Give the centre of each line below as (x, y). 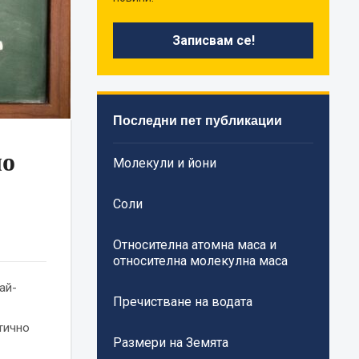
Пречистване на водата (183, 302)
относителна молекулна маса (201, 261)
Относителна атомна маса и (195, 245)
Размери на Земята (171, 343)
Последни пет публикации (198, 121)
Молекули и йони (165, 163)
